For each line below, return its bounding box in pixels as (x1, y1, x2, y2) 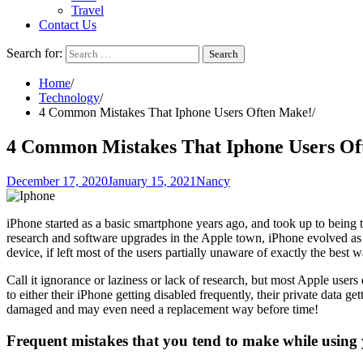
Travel (71, 3, 104, 17)
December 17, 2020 (6, 173, 108, 188)
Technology (39, 91, 100, 105)
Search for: (6, 46, 62, 60)
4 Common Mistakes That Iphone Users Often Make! (39, 105, 312, 119)
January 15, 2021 (108, 173, 196, 188)
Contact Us (39, 18, 96, 32)
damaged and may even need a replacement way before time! (6, 301, 318, 316)
